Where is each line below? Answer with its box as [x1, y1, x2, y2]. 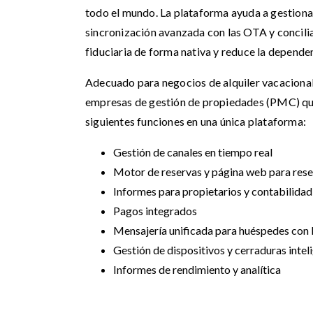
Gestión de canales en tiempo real [113, 145, 272, 159]
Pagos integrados [113, 204, 197, 217]
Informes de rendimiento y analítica [113, 263, 281, 276]
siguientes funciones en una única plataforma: [85, 115, 306, 128]
